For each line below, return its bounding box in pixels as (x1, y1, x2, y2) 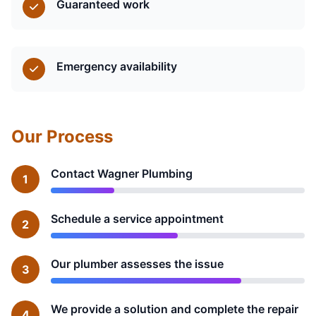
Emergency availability (56, 59, 177, 73)
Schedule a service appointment (51, 211, 224, 226)
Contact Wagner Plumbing (51, 166, 193, 181)
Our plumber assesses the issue (51, 256, 224, 271)
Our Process (11, 126, 113, 147)
